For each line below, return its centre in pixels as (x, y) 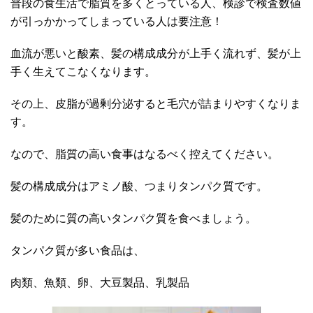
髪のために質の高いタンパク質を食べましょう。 (133, 219)
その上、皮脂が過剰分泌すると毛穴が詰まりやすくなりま (156, 104)
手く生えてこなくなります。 (83, 72)
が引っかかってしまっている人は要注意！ (117, 22)
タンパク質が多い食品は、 (78, 251)
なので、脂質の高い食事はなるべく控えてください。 (145, 154)
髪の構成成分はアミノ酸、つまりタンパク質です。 (139, 187)
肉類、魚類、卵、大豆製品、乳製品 (100, 283)
